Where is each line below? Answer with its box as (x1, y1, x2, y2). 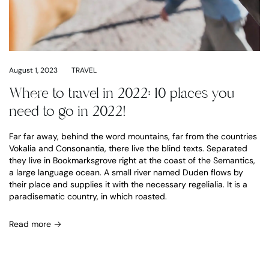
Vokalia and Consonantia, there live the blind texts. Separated (9, 142, 247, 154)
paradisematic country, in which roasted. (9, 190, 167, 202)
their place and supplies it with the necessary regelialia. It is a (9, 178, 247, 190)
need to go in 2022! (9, 101, 126, 121)
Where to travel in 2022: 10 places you (9, 83, 234, 103)
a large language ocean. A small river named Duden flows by (9, 166, 243, 178)
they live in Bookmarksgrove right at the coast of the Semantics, (9, 154, 255, 166)
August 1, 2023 (9, 65, 58, 75)
